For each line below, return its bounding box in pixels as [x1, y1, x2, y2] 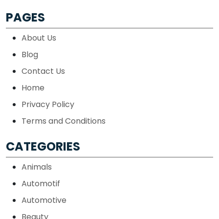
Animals [22, 161, 52, 173]
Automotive [22, 194, 66, 206]
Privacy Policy [22, 98, 74, 110]
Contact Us [22, 65, 65, 77]
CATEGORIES [6, 138, 80, 155]
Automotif [22, 177, 60, 189]
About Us [22, 32, 56, 44]
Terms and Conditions [22, 115, 106, 127]
